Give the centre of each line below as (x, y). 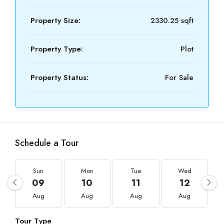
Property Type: (57, 49)
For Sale (179, 77)
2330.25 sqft (172, 20)
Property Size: (55, 20)
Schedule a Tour (47, 143)
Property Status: (59, 77)
